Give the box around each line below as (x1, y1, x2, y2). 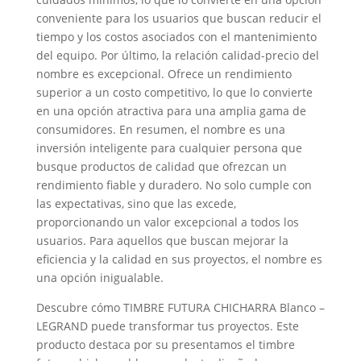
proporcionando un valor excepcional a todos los (35, 214, 299, 230)
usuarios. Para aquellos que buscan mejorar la (35, 233, 288, 248)
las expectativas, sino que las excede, (35, 196, 236, 211)
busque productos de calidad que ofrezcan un (35, 159, 287, 174)
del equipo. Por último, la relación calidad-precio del (35, 48, 319, 63)
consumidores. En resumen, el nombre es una (35, 122, 285, 137)
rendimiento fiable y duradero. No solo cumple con (35, 177, 312, 193)
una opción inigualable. (35, 270, 164, 285)
